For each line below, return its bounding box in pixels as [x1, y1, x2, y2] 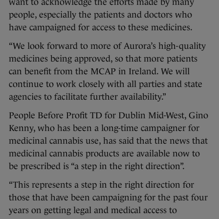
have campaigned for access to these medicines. [9, 22, 195, 33]
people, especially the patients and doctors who [9, 10, 192, 20]
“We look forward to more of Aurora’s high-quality [9, 41, 206, 51]
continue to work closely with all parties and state [9, 79, 202, 89]
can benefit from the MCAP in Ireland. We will [9, 66, 190, 77]
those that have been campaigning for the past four [9, 193, 208, 203]
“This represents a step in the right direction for [9, 180, 194, 190]
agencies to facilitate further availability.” [9, 92, 166, 102]
